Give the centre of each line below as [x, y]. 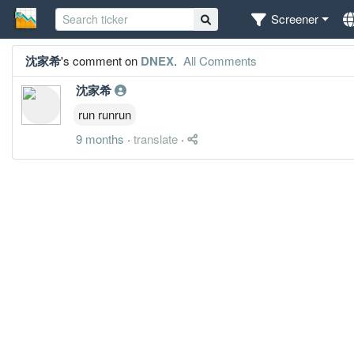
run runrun [105, 114]
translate [156, 138]
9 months [100, 138]
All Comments [218, 60]
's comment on [101, 60]
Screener [295, 19]
